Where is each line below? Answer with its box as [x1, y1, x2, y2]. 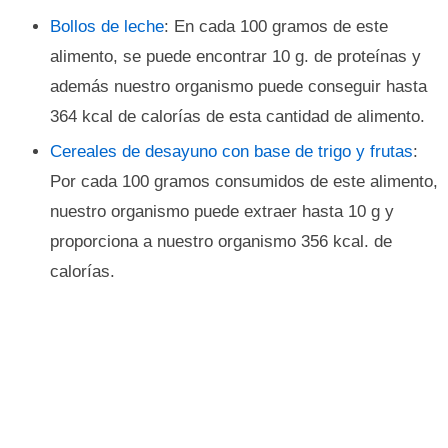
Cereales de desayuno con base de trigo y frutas [50, 142, 413, 161]
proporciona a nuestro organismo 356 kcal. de [50, 232, 392, 251]
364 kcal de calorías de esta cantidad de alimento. [50, 107, 425, 126]
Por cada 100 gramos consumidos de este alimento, [50, 172, 438, 191]
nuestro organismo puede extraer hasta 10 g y [50, 202, 394, 221]
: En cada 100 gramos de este [164, 17, 388, 36]
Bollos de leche [50, 17, 164, 36]
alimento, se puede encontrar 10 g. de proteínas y [50, 47, 421, 66]
